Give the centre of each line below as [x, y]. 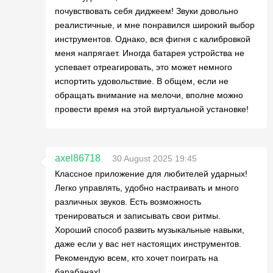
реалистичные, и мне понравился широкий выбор [155, 25]
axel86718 [78, 158]
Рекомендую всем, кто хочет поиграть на [136, 257]
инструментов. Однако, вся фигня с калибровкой [153, 39]
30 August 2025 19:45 [154, 158]
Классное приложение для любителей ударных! [151, 173]
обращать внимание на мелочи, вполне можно [149, 95]
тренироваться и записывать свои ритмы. [138, 215]
